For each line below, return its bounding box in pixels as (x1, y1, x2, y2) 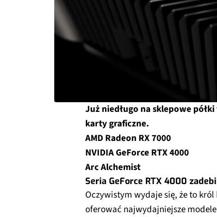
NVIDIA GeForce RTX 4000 (85, 146, 189, 159)
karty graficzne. (85, 117, 149, 130)
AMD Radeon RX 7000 (85, 132, 171, 145)
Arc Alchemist (85, 161, 140, 174)
